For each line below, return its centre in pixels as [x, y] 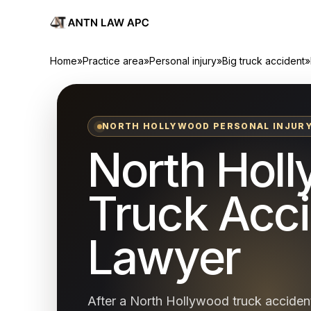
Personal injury [183, 61]
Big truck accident [263, 61]
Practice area [113, 61]
